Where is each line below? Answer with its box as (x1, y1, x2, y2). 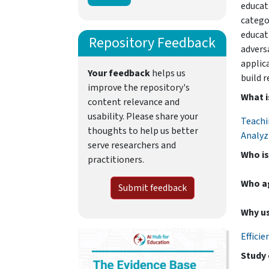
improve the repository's (88, 80, 190, 94)
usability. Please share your (88, 109, 198, 123)
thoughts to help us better (88, 124, 198, 138)
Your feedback (88, 66, 150, 80)
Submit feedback (118, 181, 187, 195)
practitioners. (88, 153, 144, 166)
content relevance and (88, 95, 180, 109)
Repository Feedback (89, 32, 216, 53)
